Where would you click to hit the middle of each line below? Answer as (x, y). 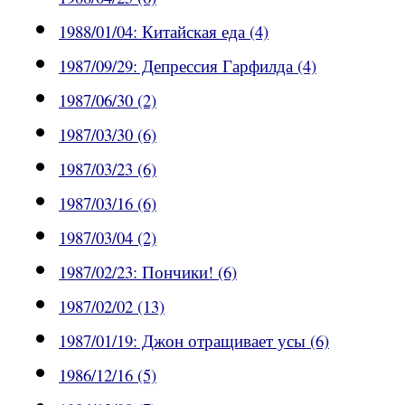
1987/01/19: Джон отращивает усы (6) (194, 341)
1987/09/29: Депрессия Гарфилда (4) (188, 66)
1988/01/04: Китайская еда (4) (164, 32)
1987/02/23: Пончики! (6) (148, 272)
